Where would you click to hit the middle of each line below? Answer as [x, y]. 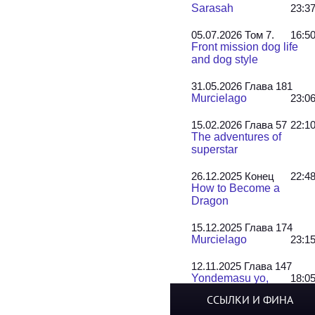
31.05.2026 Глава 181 [242, 86]
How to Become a [236, 188]
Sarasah [213, 8]
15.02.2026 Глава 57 [239, 125]
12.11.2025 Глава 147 [242, 266]
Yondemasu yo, [230, 278]
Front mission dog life [245, 47]
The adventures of [237, 137]
